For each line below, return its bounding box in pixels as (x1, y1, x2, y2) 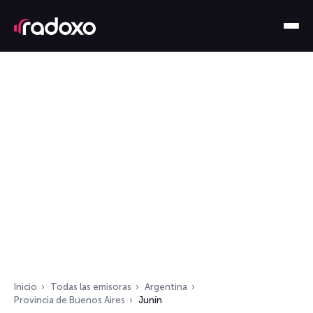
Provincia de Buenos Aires (14, 295, 125, 305)
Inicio (14, 282, 37, 292)
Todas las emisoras (50, 282, 131, 292)
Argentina (145, 282, 187, 292)
